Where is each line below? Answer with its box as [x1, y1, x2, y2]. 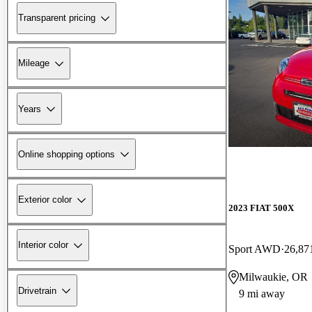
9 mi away [239, 287, 285, 299]
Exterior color [18, 194, 72, 205]
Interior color [18, 240, 68, 251]
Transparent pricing [18, 13, 95, 24]
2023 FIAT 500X [228, 202, 294, 213]
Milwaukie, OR [239, 270, 308, 283]
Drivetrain [18, 285, 56, 296]
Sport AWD [228, 242, 281, 255]
